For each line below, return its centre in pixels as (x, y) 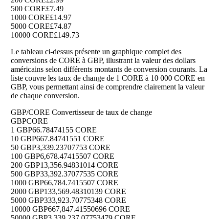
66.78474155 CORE (65, 130)
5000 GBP (27, 200)
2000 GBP (27, 192)
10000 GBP (29, 209)
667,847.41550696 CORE (89, 209)
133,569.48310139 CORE (85, 192)
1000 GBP (27, 183)
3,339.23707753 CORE (73, 148)
